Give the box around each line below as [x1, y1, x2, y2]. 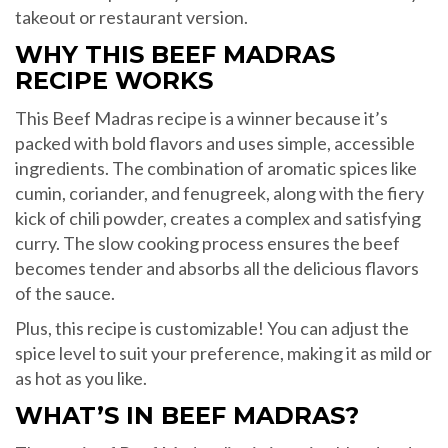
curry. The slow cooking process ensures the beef [15, 231, 400, 254]
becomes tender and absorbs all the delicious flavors [15, 256, 419, 279]
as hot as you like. [15, 366, 147, 389]
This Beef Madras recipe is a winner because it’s [15, 106, 388, 129]
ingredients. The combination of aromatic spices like [15, 156, 417, 179]
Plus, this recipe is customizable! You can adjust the [15, 316, 409, 339]
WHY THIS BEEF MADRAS [15, 39, 335, 69]
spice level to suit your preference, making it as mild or [15, 341, 432, 364]
